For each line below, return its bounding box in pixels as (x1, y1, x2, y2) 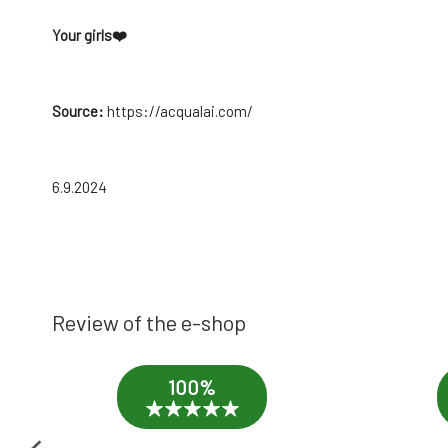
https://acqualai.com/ (107, 102, 253, 121)
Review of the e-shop (52, 309, 246, 336)
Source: (52, 102, 107, 121)
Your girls (52, 26, 112, 45)
